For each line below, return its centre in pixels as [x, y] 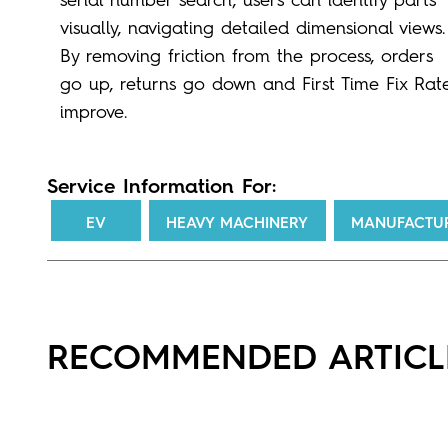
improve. [93, 111]
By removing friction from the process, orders [246, 55]
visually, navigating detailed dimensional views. [252, 27]
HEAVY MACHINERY [237, 222]
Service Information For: [161, 185]
